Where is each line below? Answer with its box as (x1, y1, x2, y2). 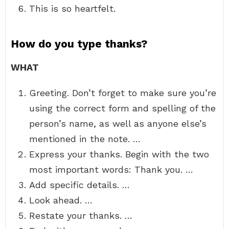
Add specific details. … (29, 179, 130, 190)
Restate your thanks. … (29, 210, 132, 221)
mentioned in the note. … (29, 133, 141, 144)
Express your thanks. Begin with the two (29, 149, 209, 159)
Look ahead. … (29, 195, 93, 205)
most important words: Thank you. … (29, 164, 193, 175)
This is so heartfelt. (29, 3, 116, 14)
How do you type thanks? (11, 37, 147, 50)
